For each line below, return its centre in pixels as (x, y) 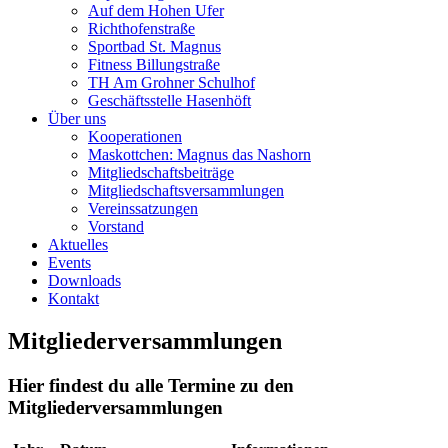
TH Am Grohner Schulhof (171, 83)
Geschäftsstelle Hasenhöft (169, 101)
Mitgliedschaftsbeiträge (161, 173)
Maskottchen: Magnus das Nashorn (199, 155)
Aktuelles (78, 245)
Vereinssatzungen (143, 209)
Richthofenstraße (141, 29)
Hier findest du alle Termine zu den (151, 386)
